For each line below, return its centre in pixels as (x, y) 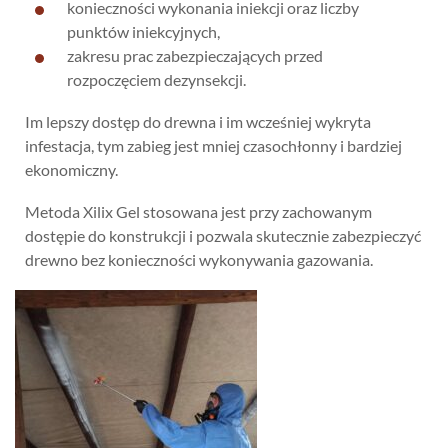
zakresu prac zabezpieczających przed (195, 55)
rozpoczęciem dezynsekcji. (156, 79)
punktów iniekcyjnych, (143, 31)
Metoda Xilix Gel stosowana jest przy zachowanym (198, 211)
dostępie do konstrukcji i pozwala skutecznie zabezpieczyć (223, 235)
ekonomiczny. (71, 169)
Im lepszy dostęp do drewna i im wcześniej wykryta (198, 121)
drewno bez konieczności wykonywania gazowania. (199, 259)
